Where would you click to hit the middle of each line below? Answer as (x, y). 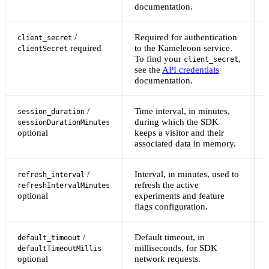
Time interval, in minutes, (182, 111)
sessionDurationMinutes (64, 123)
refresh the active (167, 185)
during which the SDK (177, 122)
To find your (159, 59)
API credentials (191, 70)
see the (148, 70)
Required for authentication (186, 37)
